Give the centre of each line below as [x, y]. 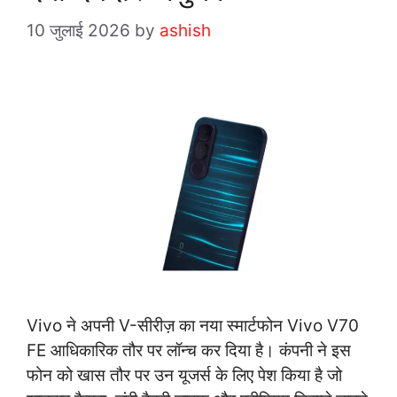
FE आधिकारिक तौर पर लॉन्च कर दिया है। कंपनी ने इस [189, 351]
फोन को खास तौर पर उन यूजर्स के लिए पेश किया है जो [184, 376]
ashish [185, 31]
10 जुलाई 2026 [78, 31]
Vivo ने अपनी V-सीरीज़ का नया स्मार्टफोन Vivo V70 [193, 326]
